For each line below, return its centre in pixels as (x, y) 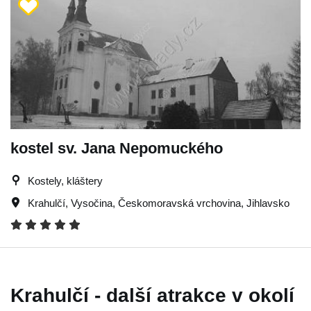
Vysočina (92, 203)
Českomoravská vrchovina (179, 203)
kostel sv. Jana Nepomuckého (117, 148)
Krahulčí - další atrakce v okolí (152, 295)
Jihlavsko (268, 203)
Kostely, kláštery (65, 180)
